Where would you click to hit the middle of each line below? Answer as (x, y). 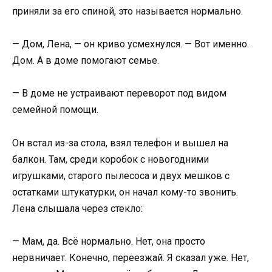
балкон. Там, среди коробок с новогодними (110, 159)
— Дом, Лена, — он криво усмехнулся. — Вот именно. (131, 44)
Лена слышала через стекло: (77, 208)
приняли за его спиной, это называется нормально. (127, 11)
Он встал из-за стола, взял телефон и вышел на (120, 143)
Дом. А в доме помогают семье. (86, 61)
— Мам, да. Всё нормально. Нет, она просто (109, 241)
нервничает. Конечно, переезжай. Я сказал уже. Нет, (131, 257)
